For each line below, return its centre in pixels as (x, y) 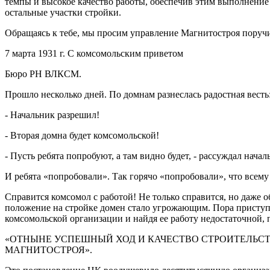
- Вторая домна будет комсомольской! (82, 135)
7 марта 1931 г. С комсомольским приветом (94, 53)
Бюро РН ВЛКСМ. (43, 74)
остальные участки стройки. (63, 12)
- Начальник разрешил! (52, 115)
